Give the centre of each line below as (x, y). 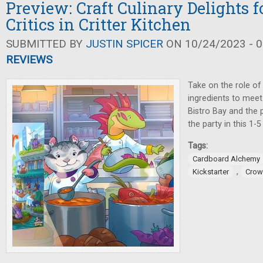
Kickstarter (211, 172)
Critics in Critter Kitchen (98, 24)
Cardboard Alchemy (226, 159)
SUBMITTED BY (46, 44)
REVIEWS (29, 60)
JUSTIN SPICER (124, 44)
